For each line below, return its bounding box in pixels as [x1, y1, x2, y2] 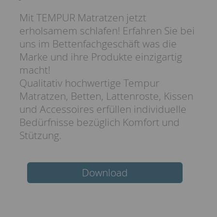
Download [82, 166, 128, 180]
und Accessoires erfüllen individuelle [19, 102, 186, 116]
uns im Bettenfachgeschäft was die [19, 37, 177, 51]
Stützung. [19, 128, 62, 142]
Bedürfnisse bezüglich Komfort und [19, 115, 180, 129]
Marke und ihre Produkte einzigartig [19, 50, 182, 64]
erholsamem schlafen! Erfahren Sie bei [19, 24, 195, 38]
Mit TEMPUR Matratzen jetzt [19, 11, 146, 25]
